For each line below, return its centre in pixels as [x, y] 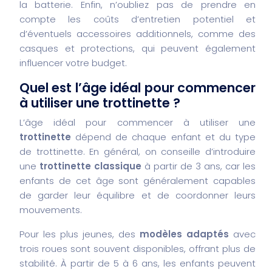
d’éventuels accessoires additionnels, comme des [138, 33]
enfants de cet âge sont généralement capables [138, 180]
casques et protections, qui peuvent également [138, 48]
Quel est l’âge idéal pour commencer [138, 87]
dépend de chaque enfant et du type [163, 137]
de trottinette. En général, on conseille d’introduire [138, 151]
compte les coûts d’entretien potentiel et [138, 19]
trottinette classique [90, 166]
